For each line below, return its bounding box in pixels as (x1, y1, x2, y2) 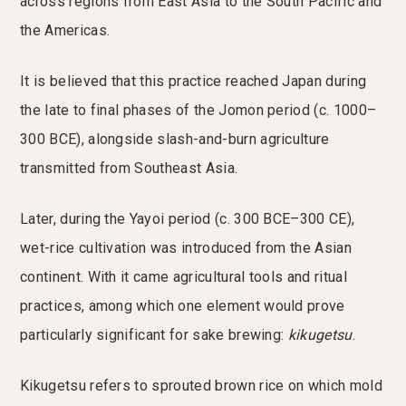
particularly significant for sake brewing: (20, 326, 288, 344)
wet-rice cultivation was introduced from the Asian (20, 239, 353, 257)
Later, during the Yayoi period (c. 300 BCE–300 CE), (20, 210, 355, 228)
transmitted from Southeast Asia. (20, 159, 238, 178)
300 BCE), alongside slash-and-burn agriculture (20, 130, 330, 149)
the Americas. (20, 22, 111, 40)
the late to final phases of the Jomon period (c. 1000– (20, 101, 377, 120)
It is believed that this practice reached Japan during (20, 72, 367, 91)
